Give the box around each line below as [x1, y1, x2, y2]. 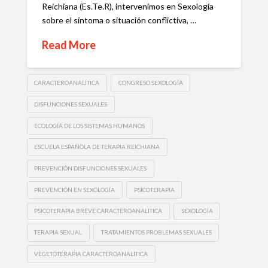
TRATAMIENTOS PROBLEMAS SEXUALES [100, 229, 212, 236]
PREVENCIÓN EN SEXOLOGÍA [34, 185, 115, 193]
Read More [41, 38, 96, 52]
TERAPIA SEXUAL [34, 229, 83, 236]
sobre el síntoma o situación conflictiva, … [41, 15, 196, 26]
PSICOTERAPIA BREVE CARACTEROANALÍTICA [34, 207, 163, 215]
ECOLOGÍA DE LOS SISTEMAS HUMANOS [34, 121, 145, 129]
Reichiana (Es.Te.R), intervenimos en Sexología [41, 1, 214, 12]
